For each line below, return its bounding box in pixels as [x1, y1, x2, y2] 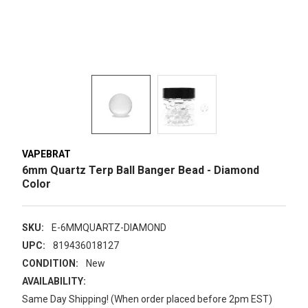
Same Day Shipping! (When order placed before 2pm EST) [22, 293, 272, 305]
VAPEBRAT [22, 148, 71, 159]
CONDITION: [22, 257, 78, 269]
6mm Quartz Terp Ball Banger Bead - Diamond [22, 163, 259, 177]
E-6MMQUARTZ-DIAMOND [51, 221, 166, 233]
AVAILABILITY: [22, 275, 86, 287]
